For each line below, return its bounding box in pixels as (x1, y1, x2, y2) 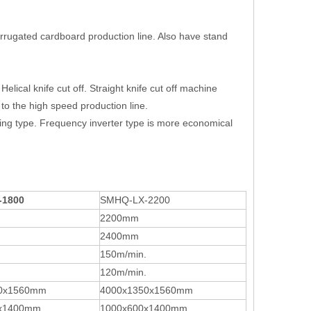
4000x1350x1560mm (100, 285, 193, 296)
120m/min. (100, 267, 146, 278)
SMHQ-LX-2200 (100, 194, 170, 205)
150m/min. (100, 249, 146, 260)
